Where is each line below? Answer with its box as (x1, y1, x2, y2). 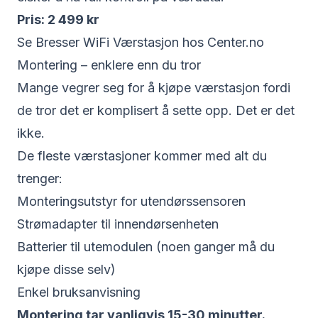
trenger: (17, 171, 62, 186)
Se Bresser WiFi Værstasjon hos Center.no (17, 35, 264, 50)
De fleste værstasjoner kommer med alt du (17, 148, 267, 163)
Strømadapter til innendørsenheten (17, 216, 219, 231)
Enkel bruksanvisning (17, 285, 141, 300)
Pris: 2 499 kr (17, 12, 99, 27)
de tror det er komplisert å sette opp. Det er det (17, 103, 295, 118)
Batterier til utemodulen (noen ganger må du (17, 239, 275, 254)
